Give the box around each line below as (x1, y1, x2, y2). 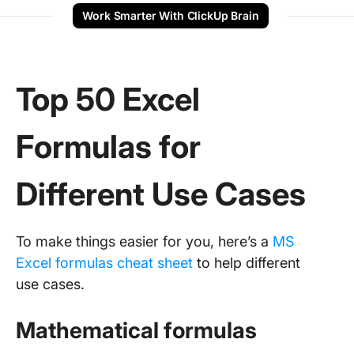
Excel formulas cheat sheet (16, 254, 193, 271)
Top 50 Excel (16, 79, 200, 119)
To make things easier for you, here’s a (16, 232, 273, 250)
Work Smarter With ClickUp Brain (82, 8, 259, 22)
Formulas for (16, 126, 201, 166)
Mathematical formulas (16, 316, 257, 344)
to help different (193, 254, 300, 271)
